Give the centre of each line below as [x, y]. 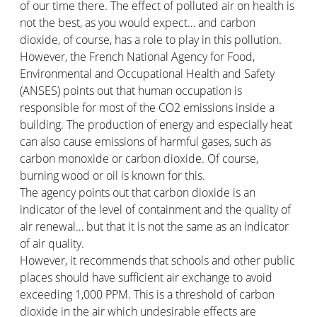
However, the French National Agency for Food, [137, 56]
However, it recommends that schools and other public [157, 260]
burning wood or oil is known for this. [113, 175]
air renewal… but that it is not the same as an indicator [154, 226]
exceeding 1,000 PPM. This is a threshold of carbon [147, 294]
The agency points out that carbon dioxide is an [138, 192]
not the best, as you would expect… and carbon [138, 22]
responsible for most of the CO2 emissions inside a [147, 107]
